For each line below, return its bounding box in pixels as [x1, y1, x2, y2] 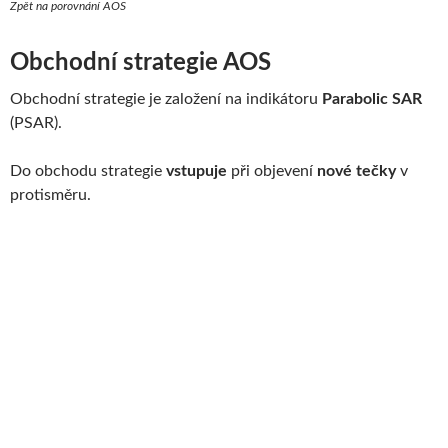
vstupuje [166, 162, 227, 179]
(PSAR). [10, 114, 62, 131]
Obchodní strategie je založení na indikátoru [10, 90, 322, 107]
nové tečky [317, 162, 396, 179]
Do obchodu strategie [10, 162, 166, 179]
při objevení [227, 162, 317, 179]
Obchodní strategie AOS [10, 50, 271, 75]
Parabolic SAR [322, 90, 422, 107]
